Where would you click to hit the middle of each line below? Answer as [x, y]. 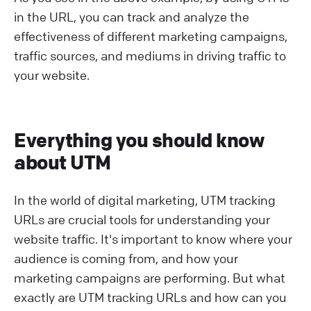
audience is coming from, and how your [126, 258]
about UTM [62, 162]
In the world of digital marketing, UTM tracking [145, 200]
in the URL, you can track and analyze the [132, 17]
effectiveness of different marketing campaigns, [151, 36]
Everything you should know [139, 140]
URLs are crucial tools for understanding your [142, 219]
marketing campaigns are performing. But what [150, 278]
